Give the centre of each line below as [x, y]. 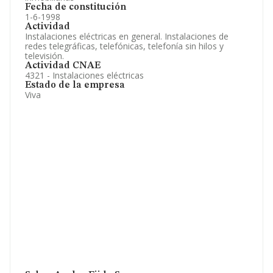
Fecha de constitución [76, 7]
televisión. [44, 56]
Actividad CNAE [63, 66]
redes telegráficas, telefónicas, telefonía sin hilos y [124, 46]
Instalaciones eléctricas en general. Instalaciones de [127, 36]
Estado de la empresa [75, 85]
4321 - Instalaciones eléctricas [84, 75]
